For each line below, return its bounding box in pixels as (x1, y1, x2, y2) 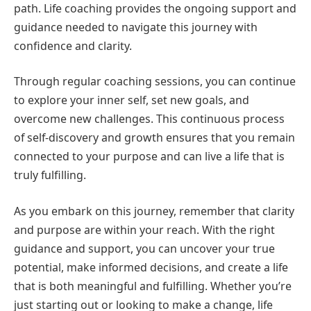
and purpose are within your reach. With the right (14, 222, 275, 238)
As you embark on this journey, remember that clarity (14, 203, 294, 219)
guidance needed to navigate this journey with (14, 19, 258, 35)
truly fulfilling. (14, 167, 86, 183)
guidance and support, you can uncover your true (14, 241, 275, 257)
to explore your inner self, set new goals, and (14, 92, 249, 108)
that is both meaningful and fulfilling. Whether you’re (14, 278, 292, 294)
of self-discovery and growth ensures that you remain (14, 130, 295, 146)
